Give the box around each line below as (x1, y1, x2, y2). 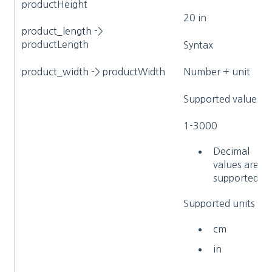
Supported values (183, 93, 262, 104)
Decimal (213, 146, 250, 156)
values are (213, 160, 259, 169)
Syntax (183, 39, 214, 50)
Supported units (183, 199, 256, 208)
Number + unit (183, 67, 251, 77)
